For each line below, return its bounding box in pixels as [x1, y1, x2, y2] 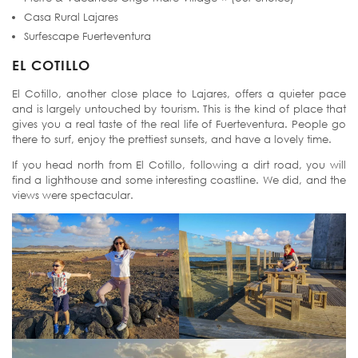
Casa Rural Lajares [24, 10, 118, 23]
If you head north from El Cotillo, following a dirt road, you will [12, 157, 346, 171]
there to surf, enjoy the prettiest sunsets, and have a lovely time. [12, 132, 332, 145]
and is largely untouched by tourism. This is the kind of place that [12, 101, 346, 115]
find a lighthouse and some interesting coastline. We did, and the [12, 173, 346, 186]
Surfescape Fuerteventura [24, 29, 151, 42]
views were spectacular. [12, 188, 133, 201]
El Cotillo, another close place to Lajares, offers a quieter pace [12, 86, 346, 100]
